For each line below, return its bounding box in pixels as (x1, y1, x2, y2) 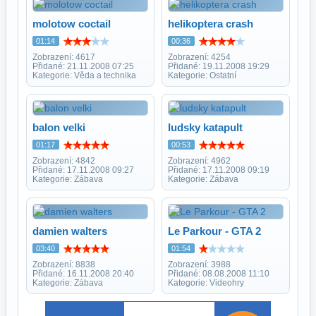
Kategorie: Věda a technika (32, 70, 136, 80)
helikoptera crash (168, 17, 253, 30)
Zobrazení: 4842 (32, 155, 95, 166)
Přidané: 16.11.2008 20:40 (32, 268, 134, 279)
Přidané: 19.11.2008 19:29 (168, 61, 269, 71)
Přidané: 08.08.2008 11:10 (168, 268, 269, 279)
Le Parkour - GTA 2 (168, 224, 261, 237)
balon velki (32, 121, 85, 133)
